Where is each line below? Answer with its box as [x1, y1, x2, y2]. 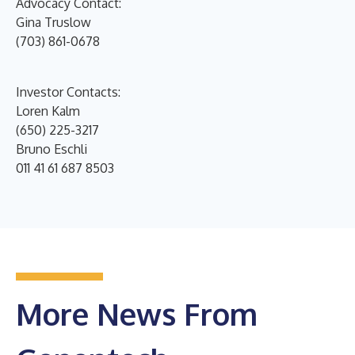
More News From [16, 294, 258, 333]
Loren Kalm [16, 102, 80, 119]
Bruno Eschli [16, 140, 87, 157]
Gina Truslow [16, 13, 91, 30]
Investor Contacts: [16, 83, 120, 100]
